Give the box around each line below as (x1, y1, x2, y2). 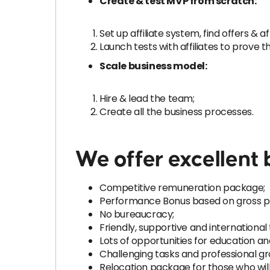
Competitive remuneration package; (99, 181, 265, 195)
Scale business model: (99, 59, 207, 73)
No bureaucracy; (99, 207, 174, 221)
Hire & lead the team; (99, 92, 195, 105)
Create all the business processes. (99, 105, 254, 119)
